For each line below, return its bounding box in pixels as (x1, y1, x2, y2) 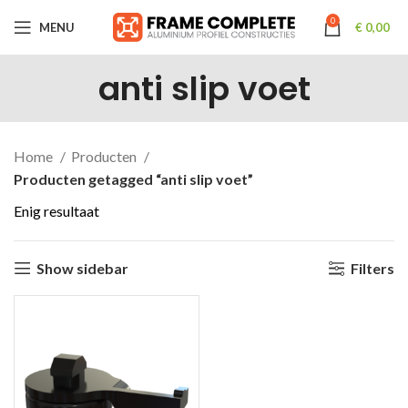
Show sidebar (36, 259, 128, 277)
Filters (351, 259, 394, 277)
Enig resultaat (14, 202, 99, 219)
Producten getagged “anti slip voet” (14, 170, 253, 188)
